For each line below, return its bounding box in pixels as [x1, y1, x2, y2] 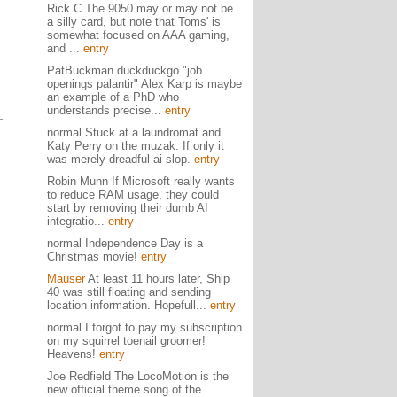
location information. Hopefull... [46, 299, 210, 312]
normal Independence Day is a [46, 237, 203, 250]
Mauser [46, 272, 85, 285]
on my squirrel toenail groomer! [46, 334, 206, 347]
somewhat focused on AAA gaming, [46, 28, 230, 42]
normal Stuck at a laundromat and [46, 126, 221, 139]
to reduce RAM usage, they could [46, 188, 219, 201]
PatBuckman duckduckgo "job [46, 64, 202, 77]
